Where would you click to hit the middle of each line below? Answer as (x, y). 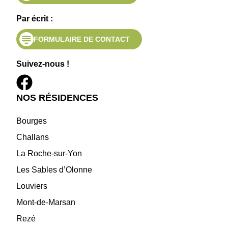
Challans (33, 137)
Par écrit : (35, 18)
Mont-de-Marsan (46, 202)
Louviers (32, 186)
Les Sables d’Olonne (54, 169)
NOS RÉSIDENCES (57, 97)
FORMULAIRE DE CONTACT (82, 39)
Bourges (32, 121)
